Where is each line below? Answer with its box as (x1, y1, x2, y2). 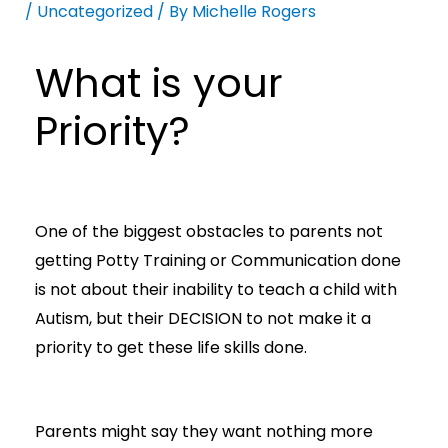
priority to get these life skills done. (34, 336, 307, 360)
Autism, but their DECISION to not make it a (34, 307, 371, 331)
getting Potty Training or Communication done (34, 249, 401, 273)
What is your (34, 54, 283, 111)
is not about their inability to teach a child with (34, 278, 397, 302)
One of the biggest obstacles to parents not (34, 220, 383, 244)
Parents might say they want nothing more (34, 419, 373, 443)
